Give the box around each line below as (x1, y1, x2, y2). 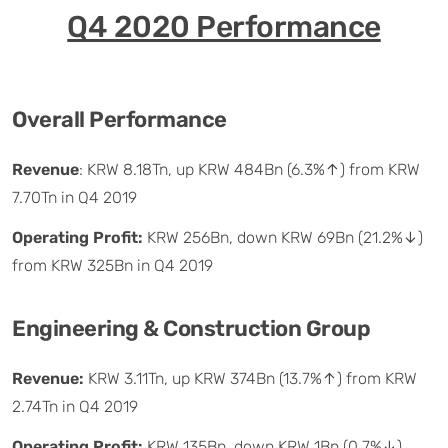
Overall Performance (12, 105, 227, 133)
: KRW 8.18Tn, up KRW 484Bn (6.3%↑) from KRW (79, 159, 420, 179)
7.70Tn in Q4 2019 (12, 187, 137, 207)
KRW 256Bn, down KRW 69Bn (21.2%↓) (143, 227, 423, 247)
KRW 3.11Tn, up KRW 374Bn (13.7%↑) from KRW (88, 368, 417, 388)
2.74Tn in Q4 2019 (12, 396, 138, 416)
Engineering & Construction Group (12, 314, 370, 342)
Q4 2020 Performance (67, 8, 381, 45)
